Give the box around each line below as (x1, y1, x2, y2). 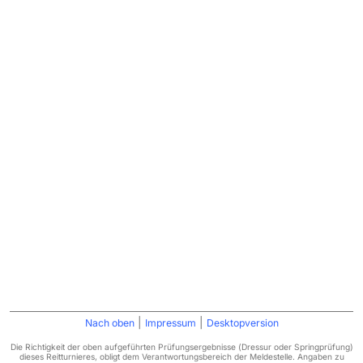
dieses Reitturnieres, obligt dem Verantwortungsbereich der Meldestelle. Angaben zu (19, 352, 344, 361)
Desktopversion (206, 317, 279, 329)
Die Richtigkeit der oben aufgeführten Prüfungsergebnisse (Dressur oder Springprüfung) (10, 342, 353, 352)
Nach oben (84, 317, 135, 329)
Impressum (144, 317, 196, 329)
